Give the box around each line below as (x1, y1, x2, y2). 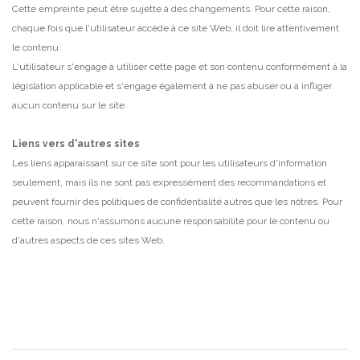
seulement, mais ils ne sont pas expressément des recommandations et (12, 177, 326, 189)
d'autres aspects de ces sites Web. (12, 235, 165, 247)
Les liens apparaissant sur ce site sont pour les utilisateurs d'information (12, 157, 327, 170)
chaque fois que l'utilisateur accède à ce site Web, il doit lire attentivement (12, 22, 339, 35)
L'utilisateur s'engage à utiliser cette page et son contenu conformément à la (12, 61, 347, 73)
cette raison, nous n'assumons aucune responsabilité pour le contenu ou (12, 215, 329, 227)
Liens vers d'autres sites (12, 138, 140, 150)
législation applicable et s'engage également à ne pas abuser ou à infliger (12, 80, 332, 92)
